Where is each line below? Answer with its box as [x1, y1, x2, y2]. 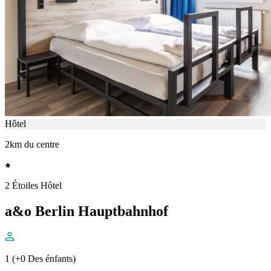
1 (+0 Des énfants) [5, 253, 76, 264]
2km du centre [5, 139, 59, 150]
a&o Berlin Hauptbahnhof [5, 203, 168, 220]
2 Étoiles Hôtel [5, 180, 62, 191]
